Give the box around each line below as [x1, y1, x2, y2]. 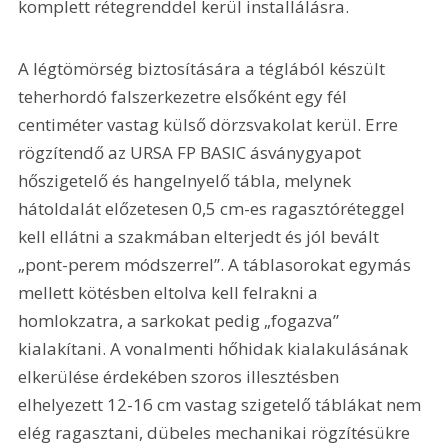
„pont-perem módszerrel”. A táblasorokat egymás [18, 253, 416, 277]
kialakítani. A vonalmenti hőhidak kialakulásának [18, 337, 413, 361]
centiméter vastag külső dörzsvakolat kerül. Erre [18, 113, 403, 137]
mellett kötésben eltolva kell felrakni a [18, 281, 323, 305]
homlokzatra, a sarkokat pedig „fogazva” [18, 309, 344, 333]
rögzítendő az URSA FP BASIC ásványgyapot [18, 141, 366, 165]
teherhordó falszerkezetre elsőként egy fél [18, 85, 352, 109]
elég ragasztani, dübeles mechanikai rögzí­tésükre [18, 421, 415, 445]
